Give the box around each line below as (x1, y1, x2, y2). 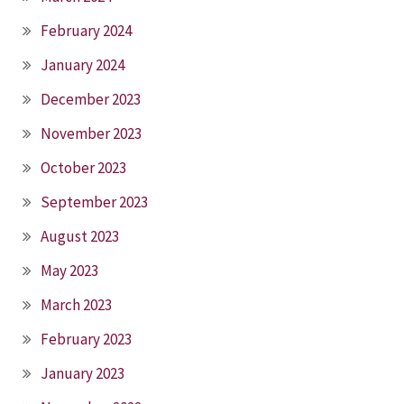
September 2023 (41, 192, 148, 213)
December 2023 (41, 89, 141, 110)
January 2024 (41, 55, 124, 76)
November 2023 (41, 124, 142, 144)
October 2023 (41, 158, 126, 179)
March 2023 (41, 295, 112, 316)
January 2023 (41, 363, 124, 384)
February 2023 (41, 329, 132, 350)
